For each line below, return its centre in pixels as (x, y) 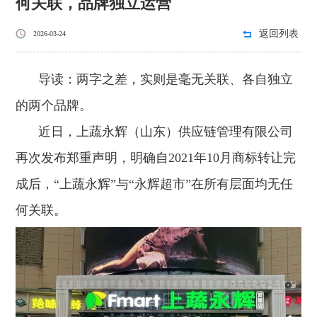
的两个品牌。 (54, 105)
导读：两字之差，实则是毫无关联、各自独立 (166, 79)
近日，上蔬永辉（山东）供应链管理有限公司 (166, 132)
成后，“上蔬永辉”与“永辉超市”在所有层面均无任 (155, 184)
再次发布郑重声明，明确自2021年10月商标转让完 (156, 158)
